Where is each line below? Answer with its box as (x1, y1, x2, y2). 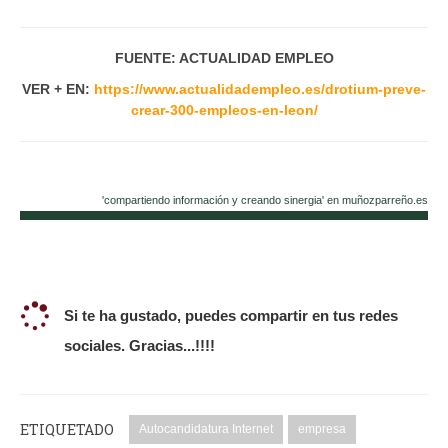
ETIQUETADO (20, 420, 114, 440)
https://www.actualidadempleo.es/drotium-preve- (90, 80, 426, 97)
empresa (298, 422, 346, 437)
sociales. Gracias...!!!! (64, 336, 215, 354)
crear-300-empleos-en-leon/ (130, 101, 318, 118)
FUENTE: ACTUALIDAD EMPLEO (114, 49, 334, 66)
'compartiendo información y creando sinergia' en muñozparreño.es (102, 193, 428, 206)
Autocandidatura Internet (139, 422, 273, 437)
